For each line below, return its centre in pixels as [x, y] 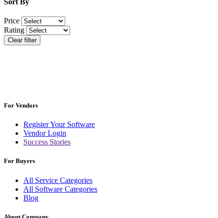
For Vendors [21, 105]
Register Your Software [59, 125]
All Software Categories [60, 189]
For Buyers [19, 161]
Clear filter [22, 40]
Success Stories [47, 142]
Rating [14, 30]
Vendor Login [45, 133]
